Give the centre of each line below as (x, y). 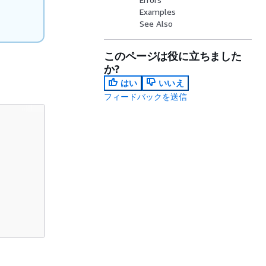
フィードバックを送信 (146, 96)
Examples (158, 12)
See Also (156, 23)
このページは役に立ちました (173, 56)
